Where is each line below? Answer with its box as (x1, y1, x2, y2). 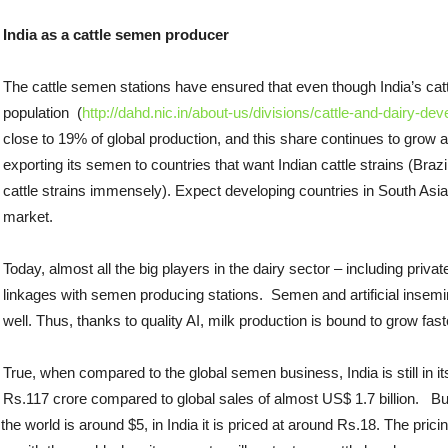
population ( (3, 104, 82, 121)
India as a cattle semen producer (3, 26, 229, 43)
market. (3, 208, 53, 225)
